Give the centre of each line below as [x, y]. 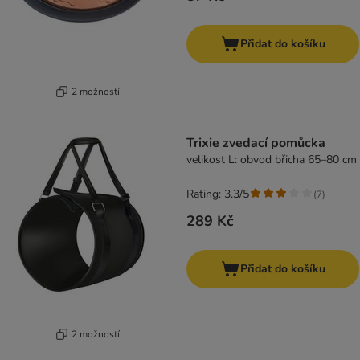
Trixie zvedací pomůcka [256, 143]
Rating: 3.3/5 [218, 194]
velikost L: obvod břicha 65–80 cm [272, 160]
